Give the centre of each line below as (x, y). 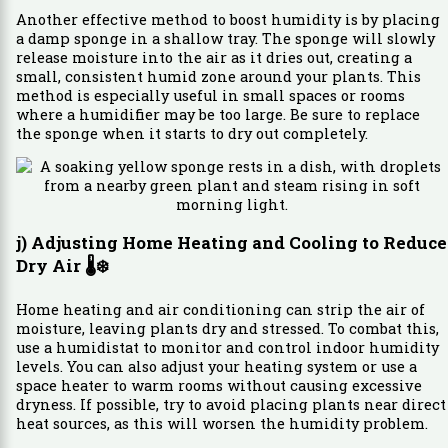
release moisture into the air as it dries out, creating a (213, 57)
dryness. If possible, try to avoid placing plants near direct (230, 405)
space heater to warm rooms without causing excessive (218, 386)
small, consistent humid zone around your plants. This (218, 76)
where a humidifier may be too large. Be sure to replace (217, 114)
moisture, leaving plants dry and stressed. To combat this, (227, 329)
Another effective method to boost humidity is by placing (227, 19)
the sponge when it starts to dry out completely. (191, 133)
